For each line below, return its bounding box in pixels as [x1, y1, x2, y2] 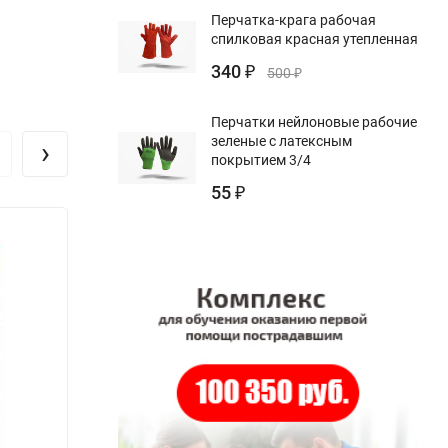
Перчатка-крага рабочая [211, 11, 376, 28]
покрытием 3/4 [211, 151, 311, 168]
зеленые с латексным [211, 132, 352, 149]
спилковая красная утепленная [211, 30, 418, 47]
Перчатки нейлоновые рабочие [211, 113, 417, 130]
